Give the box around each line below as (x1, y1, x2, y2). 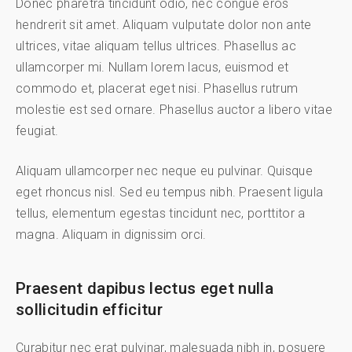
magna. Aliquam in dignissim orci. (16, 227, 207, 243)
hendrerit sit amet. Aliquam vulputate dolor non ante (16, 17, 312, 33)
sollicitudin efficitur (16, 300, 163, 320)
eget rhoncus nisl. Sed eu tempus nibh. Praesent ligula (16, 185, 324, 200)
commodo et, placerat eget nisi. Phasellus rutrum (16, 81, 299, 97)
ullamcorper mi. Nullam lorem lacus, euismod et (16, 60, 289, 75)
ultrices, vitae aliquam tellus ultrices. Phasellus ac (16, 38, 296, 54)
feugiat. (16, 123, 59, 139)
